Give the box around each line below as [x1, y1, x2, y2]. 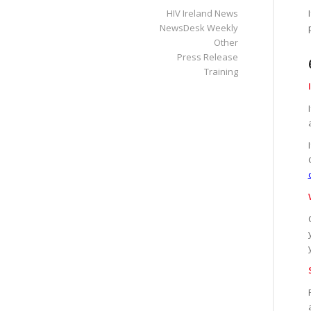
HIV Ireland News [166, 7, 238, 19]
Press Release [176, 51, 238, 63]
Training [203, 65, 238, 78]
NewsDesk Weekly [159, 22, 238, 34]
